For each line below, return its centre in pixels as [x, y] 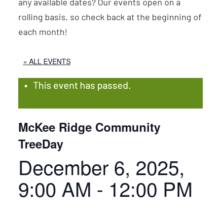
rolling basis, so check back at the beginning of [110, 18]
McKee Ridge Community [89, 127]
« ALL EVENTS [47, 61]
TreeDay [40, 144]
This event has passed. [82, 86]
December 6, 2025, [101, 166]
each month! [43, 33]
